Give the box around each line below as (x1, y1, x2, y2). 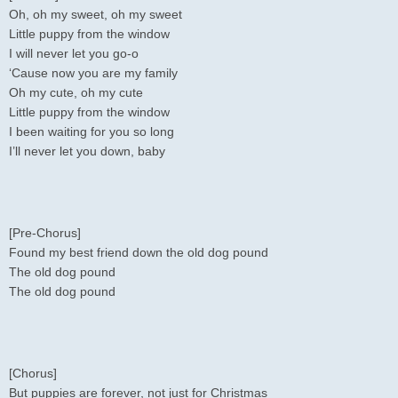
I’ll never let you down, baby (9, 145, 165, 159)
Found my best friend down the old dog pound (9, 246, 268, 260)
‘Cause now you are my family (9, 67, 178, 81)
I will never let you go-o (9, 47, 139, 61)
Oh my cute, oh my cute (9, 86, 143, 100)
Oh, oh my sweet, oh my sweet (9, 8, 182, 22)
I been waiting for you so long (9, 125, 174, 139)
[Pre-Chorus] (9, 227, 81, 241)
